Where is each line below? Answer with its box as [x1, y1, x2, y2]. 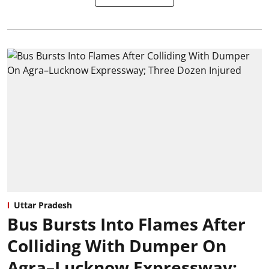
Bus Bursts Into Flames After [7, 212, 246, 235]
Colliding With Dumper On [7, 234, 226, 257]
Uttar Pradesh [14, 199, 72, 211]
